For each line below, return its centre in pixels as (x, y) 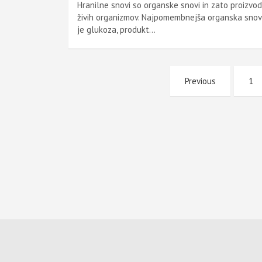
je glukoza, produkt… (116, 30)
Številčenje (113, 77)
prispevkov (111, 101)
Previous (200, 81)
